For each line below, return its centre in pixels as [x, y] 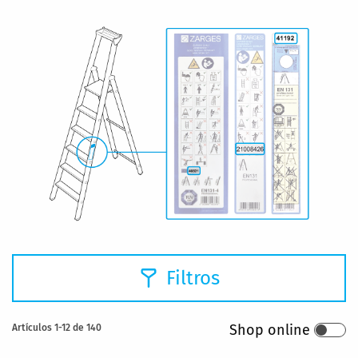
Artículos [33, 328]
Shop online [270, 330]
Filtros [193, 278]
